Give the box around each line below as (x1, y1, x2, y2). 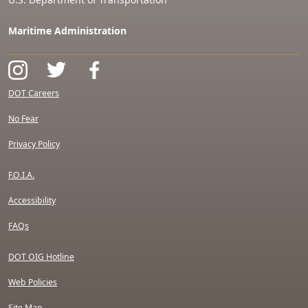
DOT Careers (8, 87, 59, 99)
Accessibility (8, 195, 56, 206)
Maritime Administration (8, 24, 126, 37)
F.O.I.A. (8, 169, 34, 181)
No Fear (8, 113, 38, 124)
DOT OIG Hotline (8, 251, 74, 263)
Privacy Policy (8, 138, 60, 150)
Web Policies (8, 276, 57, 288)
